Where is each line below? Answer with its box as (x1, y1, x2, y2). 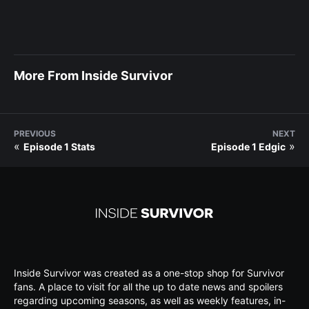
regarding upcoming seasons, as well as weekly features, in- (14, 294, 286, 306)
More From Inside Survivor (14, 68, 172, 83)
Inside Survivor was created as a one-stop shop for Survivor (14, 266, 284, 279)
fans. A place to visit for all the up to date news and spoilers (14, 280, 283, 292)
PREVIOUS (14, 128, 56, 139)
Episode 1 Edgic (211, 140, 286, 152)
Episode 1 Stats (23, 140, 95, 152)
